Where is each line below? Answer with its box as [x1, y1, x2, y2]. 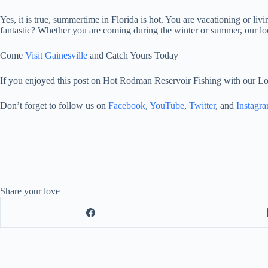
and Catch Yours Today [87, 50, 178, 60]
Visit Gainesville [25, 50, 87, 60]
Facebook [108, 100, 145, 111]
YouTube [150, 100, 184, 111]
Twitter [189, 100, 215, 111]
